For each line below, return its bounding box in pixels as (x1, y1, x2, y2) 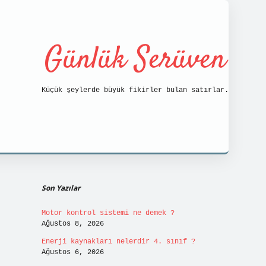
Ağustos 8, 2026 (41, 220, 104, 228)
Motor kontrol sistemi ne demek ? (41, 209, 175, 217)
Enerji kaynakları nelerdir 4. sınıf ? (41, 237, 195, 246)
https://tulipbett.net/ (108, 157, 239, 167)
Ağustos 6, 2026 (41, 248, 104, 256)
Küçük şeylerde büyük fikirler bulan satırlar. (42, 86, 229, 94)
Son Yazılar (41, 183, 80, 193)
